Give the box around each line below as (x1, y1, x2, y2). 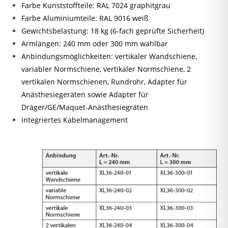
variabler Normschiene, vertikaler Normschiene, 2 (21, 64, 191, 74)
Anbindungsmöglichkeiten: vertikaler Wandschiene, (21, 51, 197, 62)
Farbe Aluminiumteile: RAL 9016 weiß (21, 13, 149, 23)
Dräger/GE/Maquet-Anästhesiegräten (21, 102, 149, 112)
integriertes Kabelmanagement (21, 115, 128, 125)
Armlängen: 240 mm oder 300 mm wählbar (21, 39, 168, 49)
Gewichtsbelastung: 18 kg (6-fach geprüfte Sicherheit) (21, 26, 205, 36)
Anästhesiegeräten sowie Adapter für (21, 90, 149, 100)
